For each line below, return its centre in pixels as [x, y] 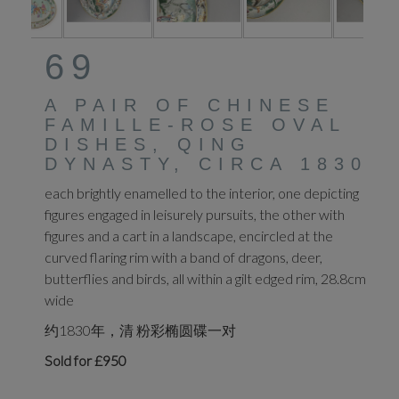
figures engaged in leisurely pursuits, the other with [195, 214]
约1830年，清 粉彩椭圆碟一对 [140, 330]
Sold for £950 [85, 360]
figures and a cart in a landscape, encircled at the [189, 236]
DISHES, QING [148, 144]
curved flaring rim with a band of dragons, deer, [183, 257]
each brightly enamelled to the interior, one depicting [202, 193]
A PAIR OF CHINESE [190, 105]
